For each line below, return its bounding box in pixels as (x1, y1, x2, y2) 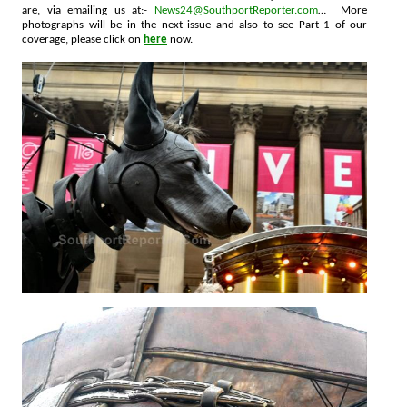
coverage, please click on (71, 34, 144, 46)
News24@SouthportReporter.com (154, 5, 318, 17)
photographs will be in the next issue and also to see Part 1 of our (22, 19, 367, 32)
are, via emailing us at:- (22, 5, 154, 17)
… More (318, 5, 367, 17)
